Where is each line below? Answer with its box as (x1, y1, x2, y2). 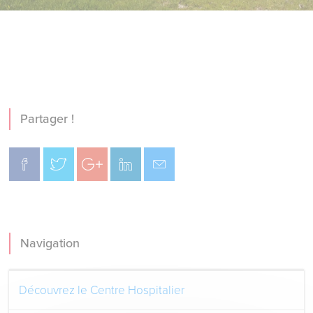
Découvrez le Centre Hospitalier (19, 283, 185, 298)
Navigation (20, 236, 80, 252)
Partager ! (20, 112, 75, 126)
